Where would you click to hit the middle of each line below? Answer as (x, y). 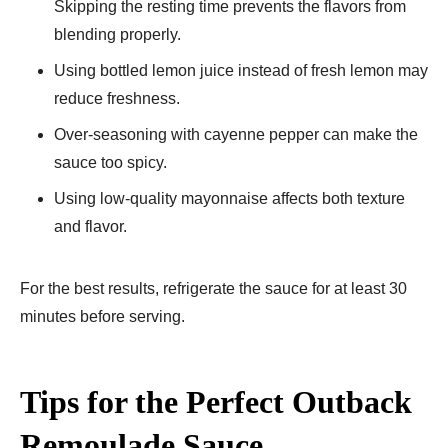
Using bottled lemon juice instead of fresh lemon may (241, 70)
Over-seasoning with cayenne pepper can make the (236, 134)
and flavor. (90, 226)
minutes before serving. (102, 316)
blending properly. (117, 34)
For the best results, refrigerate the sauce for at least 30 (213, 288)
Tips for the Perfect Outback (216, 401)
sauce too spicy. (110, 162)
